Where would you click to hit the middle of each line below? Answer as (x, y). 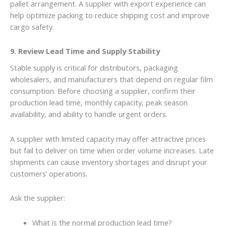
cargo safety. (32, 26)
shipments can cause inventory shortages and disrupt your (109, 162)
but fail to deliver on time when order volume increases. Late (112, 150)
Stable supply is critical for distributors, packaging (94, 68)
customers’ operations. (49, 173)
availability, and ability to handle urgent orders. (89, 114)
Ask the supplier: (38, 198)
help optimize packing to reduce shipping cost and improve (110, 15)
